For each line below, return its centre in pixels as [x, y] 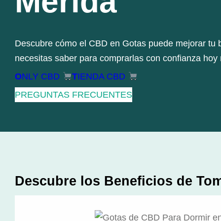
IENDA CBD [103, 77]
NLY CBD [42, 77]
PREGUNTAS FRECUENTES [74, 95]
